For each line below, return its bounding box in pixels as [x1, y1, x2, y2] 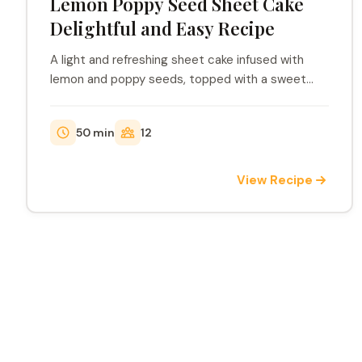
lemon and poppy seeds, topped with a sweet [50, 71, 306, 87]
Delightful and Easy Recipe [50, 16, 275, 40]
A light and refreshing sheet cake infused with [50, 52, 304, 68]
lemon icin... [50, 90, 113, 107]
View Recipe [237, 172, 314, 188]
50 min [76, 124, 115, 140]
